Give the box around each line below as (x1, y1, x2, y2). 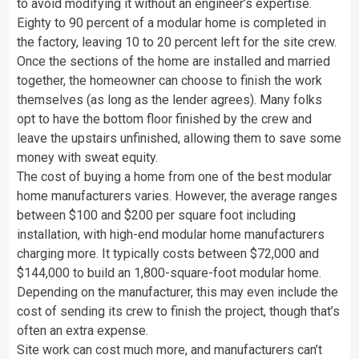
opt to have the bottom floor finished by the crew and (17, 111, 312, 127)
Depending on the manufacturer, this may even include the (17, 284, 338, 300)
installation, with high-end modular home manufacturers (17, 226, 325, 242)
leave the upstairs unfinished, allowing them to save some (17, 130, 341, 146)
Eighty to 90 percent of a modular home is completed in (17, 14, 326, 30)
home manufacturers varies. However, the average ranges (17, 188, 337, 204)
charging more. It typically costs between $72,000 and (17, 245, 319, 261)
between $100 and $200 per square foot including (17, 207, 296, 223)
